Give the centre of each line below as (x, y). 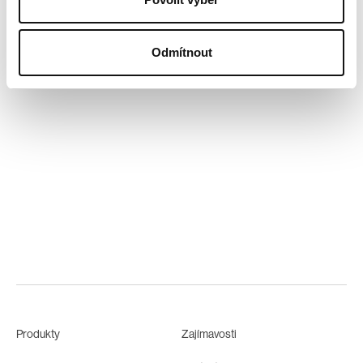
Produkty (38, 334)
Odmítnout (181, 52)
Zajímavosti (209, 334)
